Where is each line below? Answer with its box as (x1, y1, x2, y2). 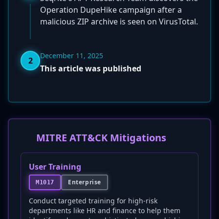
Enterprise (68, 178, 101, 186)
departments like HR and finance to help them (29, 206, 180, 215)
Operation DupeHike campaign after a (40, 4, 182, 15)
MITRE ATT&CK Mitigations (36, 131, 166, 144)
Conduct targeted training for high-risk (29, 196, 157, 205)
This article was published (40, 63, 141, 74)
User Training (29, 161, 81, 172)
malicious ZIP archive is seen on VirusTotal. (40, 16, 198, 27)
